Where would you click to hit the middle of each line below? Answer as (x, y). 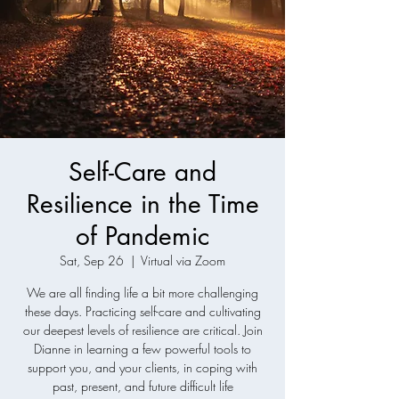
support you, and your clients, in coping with (142, 367)
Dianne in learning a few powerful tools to (142, 349)
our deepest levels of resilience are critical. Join (142, 330)
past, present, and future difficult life (142, 386)
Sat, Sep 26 (92, 261)
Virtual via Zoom (183, 261)
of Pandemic (142, 236)
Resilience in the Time (142, 204)
